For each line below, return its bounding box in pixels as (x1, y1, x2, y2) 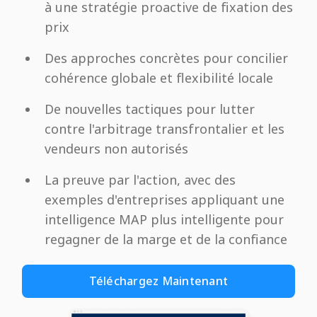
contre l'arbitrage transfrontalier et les (45, 120, 285, 138)
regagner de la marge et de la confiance (45, 231, 288, 248)
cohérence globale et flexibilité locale (45, 69, 274, 87)
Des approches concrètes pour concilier (45, 50, 289, 67)
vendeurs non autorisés (45, 140, 189, 158)
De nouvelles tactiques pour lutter (45, 100, 255, 118)
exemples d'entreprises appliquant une (45, 191, 285, 209)
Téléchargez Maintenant (88, 273, 229, 289)
